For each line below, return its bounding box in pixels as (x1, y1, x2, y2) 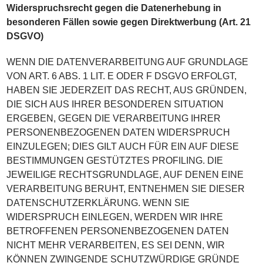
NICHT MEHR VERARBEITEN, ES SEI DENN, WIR (6, 240, 225, 250)
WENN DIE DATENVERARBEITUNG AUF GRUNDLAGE (6, 57, 249, 67)
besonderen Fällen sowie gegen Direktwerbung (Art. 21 (6, 17, 251, 27)
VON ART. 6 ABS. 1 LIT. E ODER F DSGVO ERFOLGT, (6, 71, 237, 81)
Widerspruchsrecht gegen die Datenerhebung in (6, 3, 222, 13)
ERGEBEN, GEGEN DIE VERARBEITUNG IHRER (6, 113, 221, 123)
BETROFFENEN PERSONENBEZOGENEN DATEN (6, 226, 230, 236)
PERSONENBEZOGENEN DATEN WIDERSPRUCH (6, 127, 231, 137)
